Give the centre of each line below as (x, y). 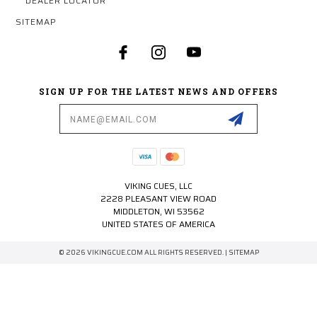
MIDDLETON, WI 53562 (158, 212)
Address (34, 119)
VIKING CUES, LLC (158, 186)
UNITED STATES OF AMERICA (158, 224)
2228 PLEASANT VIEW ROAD (158, 199)
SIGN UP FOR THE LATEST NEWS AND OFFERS (158, 92)
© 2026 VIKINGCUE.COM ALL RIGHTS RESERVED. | (143, 253)
